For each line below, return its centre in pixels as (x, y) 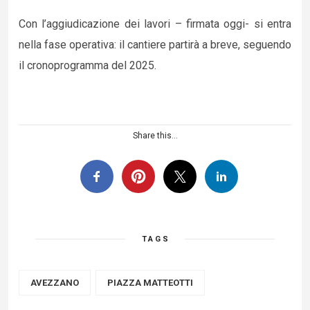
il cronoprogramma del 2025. (88, 65)
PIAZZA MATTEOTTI (150, 283)
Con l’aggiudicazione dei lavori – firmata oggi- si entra (155, 24)
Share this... (155, 136)
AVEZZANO (55, 283)
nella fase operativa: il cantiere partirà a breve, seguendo (155, 45)
